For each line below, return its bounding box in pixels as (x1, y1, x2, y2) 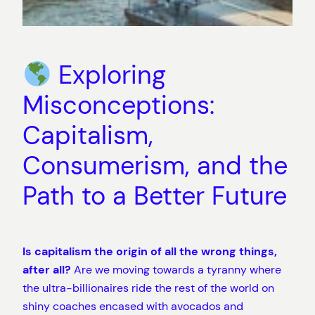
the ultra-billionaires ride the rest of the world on (22, 281, 274, 296)
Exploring (51, 58, 167, 92)
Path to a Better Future (22, 179, 287, 213)
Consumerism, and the (22, 149, 288, 183)
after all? (22, 262, 71, 278)
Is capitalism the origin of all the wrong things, (22, 244, 277, 259)
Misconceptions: (22, 89, 214, 122)
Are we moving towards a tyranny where (71, 262, 281, 278)
